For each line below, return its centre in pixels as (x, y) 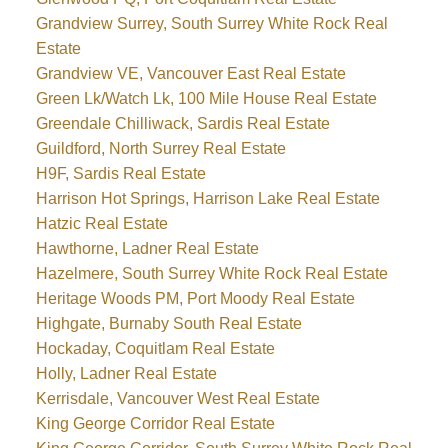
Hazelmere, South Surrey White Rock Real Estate (211, 274)
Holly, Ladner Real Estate (126, 374)
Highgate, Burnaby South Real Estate (168, 324)
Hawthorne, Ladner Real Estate (147, 249)
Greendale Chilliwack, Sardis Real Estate (182, 124)
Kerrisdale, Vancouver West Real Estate (177, 399)
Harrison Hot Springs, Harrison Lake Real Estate (207, 199)
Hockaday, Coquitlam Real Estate (155, 349)
